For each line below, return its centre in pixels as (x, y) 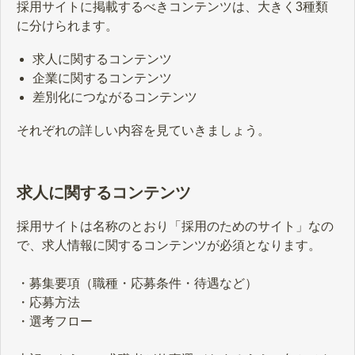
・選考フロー (55, 322)
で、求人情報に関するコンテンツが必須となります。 (169, 246)
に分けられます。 (67, 26)
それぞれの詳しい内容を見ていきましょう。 (143, 131)
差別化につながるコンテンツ (115, 97)
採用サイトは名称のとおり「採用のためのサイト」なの (175, 227)
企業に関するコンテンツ (102, 78)
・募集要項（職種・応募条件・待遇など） (137, 284)
